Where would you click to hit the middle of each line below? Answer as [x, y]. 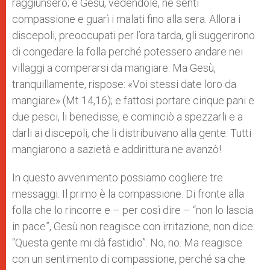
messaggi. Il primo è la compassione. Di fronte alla [128, 194]
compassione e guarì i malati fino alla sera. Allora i [126, 19]
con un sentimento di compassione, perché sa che [129, 259]
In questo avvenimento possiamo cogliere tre [118, 177]
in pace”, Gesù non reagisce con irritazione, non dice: [133, 226]
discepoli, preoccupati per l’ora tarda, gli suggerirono [133, 35]
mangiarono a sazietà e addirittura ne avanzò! [117, 149]
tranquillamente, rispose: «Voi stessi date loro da [124, 84]
